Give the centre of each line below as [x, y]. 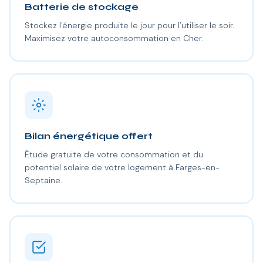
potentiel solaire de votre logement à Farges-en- [122, 167]
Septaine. [43, 180]
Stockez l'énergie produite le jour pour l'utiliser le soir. [129, 25]
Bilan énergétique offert [88, 136]
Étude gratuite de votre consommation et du [114, 154]
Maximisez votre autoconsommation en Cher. [114, 38]
